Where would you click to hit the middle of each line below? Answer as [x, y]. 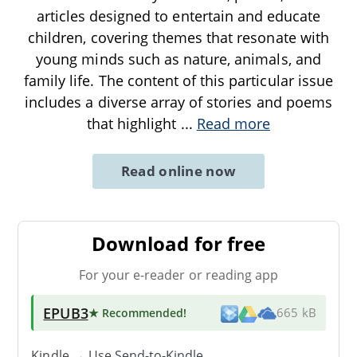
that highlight [133, 123]
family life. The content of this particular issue [178, 80]
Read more [233, 123]
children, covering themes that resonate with [178, 37]
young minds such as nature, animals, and [178, 59]
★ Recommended [136, 312]
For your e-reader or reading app [178, 275]
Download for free [178, 243]
